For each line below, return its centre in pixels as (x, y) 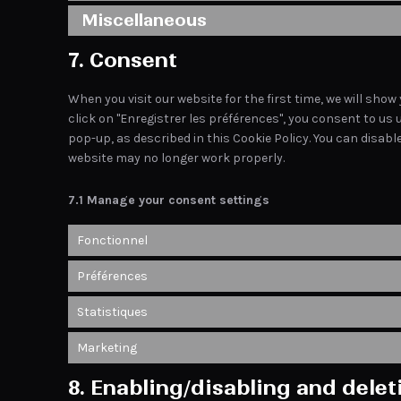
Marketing (107, 347)
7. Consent (123, 60)
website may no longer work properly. (176, 158)
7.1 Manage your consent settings (169, 200)
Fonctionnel (112, 240)
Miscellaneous (144, 20)
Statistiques (112, 311)
